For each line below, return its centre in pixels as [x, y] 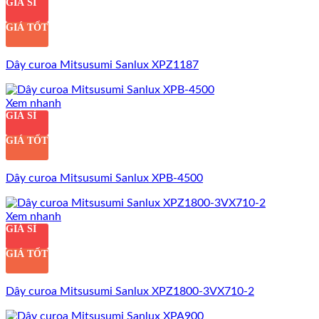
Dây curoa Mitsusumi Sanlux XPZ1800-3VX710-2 [130, 291]
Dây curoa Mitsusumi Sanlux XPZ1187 [102, 64]
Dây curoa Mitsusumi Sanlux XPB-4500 [104, 178]
